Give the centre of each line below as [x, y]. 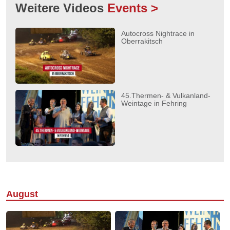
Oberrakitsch [142, 41]
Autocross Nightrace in [158, 33]
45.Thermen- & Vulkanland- [166, 96]
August [22, 194]
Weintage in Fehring [154, 103]
